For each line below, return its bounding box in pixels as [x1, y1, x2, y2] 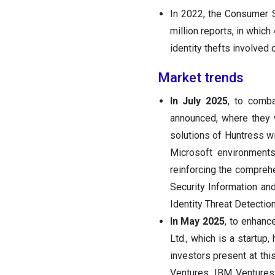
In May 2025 [169, 215, 225, 228]
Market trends [157, 70, 244, 86]
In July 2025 [169, 95, 228, 107]
